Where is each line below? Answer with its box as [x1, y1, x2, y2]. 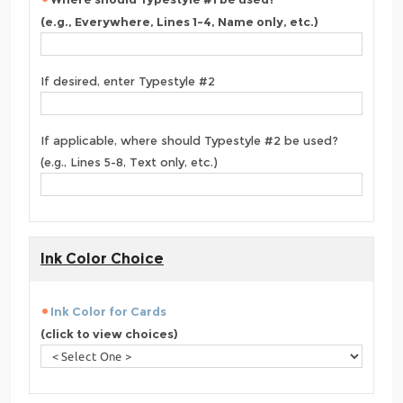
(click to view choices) [40, 327, 178, 341]
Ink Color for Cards [50, 303, 166, 318]
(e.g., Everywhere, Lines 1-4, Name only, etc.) [40, 14, 318, 29]
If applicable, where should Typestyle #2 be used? [40, 133, 338, 148]
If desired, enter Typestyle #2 [40, 74, 215, 88]
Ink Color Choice [40, 249, 164, 267]
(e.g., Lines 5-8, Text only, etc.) [40, 155, 218, 169]
